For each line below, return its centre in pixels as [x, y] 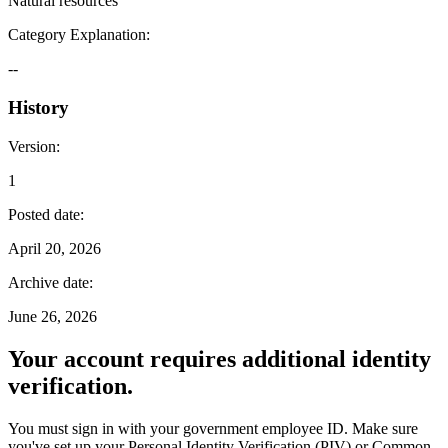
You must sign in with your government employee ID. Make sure [213, 428]
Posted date [44, 214]
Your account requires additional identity [219, 358]
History [38, 108]
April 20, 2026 [54, 248]
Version [32, 146]
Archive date [48, 282]
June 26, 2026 [52, 316]
